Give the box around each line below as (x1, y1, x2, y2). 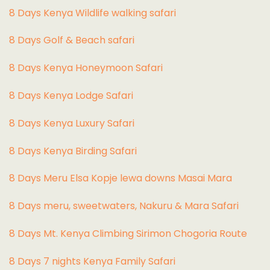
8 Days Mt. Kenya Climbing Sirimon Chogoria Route (9, 226, 247, 240)
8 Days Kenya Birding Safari (9, 143, 137, 158)
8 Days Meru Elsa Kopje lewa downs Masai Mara (9, 171, 232, 186)
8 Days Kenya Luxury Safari (9, 116, 134, 130)
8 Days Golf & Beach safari (9, 33, 134, 48)
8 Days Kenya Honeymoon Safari (9, 61, 163, 75)
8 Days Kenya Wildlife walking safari (9, 5, 176, 20)
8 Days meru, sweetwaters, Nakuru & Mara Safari (9, 199, 239, 213)
